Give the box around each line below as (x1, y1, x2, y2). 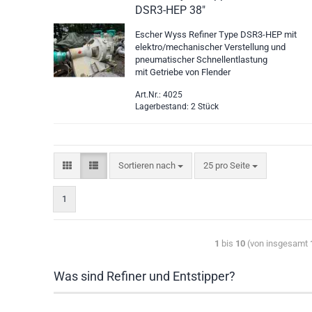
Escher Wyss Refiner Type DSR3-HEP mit (135, 29, 297, 40)
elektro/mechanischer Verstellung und (135, 42, 286, 52)
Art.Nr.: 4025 (135, 90, 183, 100)
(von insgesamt (244, 238, 310, 249)
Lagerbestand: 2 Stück (135, 102, 219, 111)
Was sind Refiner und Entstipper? (54, 269, 236, 283)
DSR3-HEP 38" (135, 3, 206, 17)
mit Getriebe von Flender (135, 67, 231, 77)
